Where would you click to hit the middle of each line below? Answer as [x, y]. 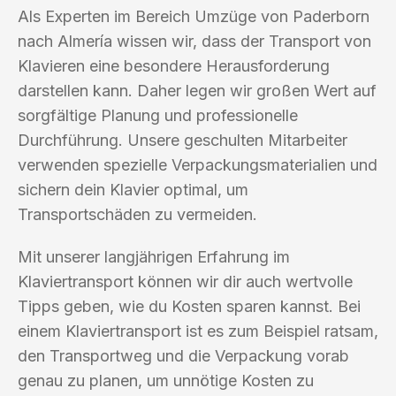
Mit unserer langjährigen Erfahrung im [154, 256]
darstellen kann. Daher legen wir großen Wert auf [197, 90]
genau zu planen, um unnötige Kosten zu [166, 380]
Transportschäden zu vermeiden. [137, 214]
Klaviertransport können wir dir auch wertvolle [185, 281]
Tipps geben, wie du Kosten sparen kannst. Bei [189, 306]
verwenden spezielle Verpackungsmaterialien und [198, 164]
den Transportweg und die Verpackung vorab [183, 355]
